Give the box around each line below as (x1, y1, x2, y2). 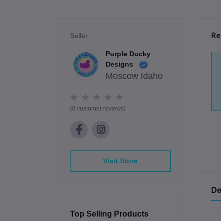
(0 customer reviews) (70, 105, 126, 112)
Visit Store (103, 157, 138, 165)
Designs (106, 60, 135, 69)
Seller (70, 32, 88, 40)
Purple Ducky (106, 50, 150, 58)
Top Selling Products (70, 209, 148, 218)
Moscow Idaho (106, 71, 163, 81)
